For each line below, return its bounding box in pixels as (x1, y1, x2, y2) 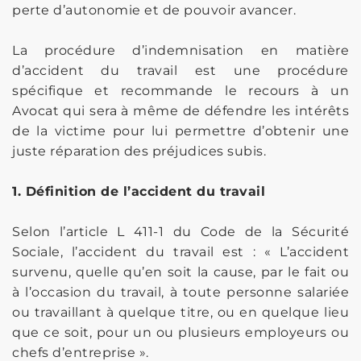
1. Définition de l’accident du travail (12, 183, 265, 199)
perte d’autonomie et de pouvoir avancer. (12, 2, 296, 18)
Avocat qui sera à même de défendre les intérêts (12, 102, 349, 118)
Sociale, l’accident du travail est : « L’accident (12, 243, 349, 259)
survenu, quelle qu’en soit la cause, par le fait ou (12, 263, 349, 280)
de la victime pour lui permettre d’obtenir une (12, 122, 349, 139)
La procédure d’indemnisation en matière (12, 42, 349, 58)
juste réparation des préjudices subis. (12, 143, 266, 159)
